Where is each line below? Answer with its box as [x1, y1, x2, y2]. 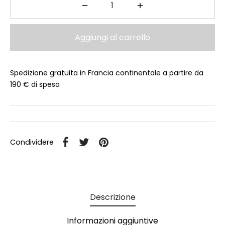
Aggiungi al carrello [75, 31, 150, 43]
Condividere [10, 137, 54, 147]
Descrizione [89, 191, 136, 203]
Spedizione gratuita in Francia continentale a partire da [10, 67, 203, 78]
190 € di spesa [10, 79, 60, 89]
